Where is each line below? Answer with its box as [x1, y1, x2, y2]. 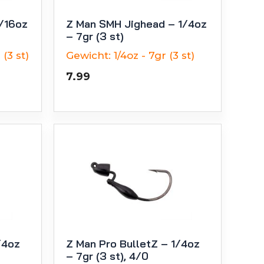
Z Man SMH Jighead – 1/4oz [66, 16, 207, 31]
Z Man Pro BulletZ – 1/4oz [66, 236, 200, 250]
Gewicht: [66, 49, 111, 61]
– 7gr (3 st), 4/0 [66, 249, 148, 263]
